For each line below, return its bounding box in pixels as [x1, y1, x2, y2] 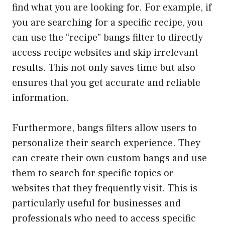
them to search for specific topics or [12, 166, 174, 180]
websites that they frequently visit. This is [12, 181, 197, 195]
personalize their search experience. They [12, 136, 200, 150]
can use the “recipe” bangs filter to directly [12, 31, 203, 44]
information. [12, 91, 69, 104]
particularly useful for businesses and [12, 196, 181, 210]
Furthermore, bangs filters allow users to [12, 121, 197, 135]
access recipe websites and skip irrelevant [12, 46, 198, 59]
